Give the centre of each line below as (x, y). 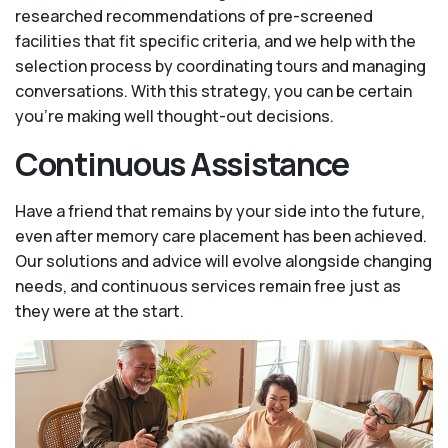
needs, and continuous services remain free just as (208, 286)
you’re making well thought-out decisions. (174, 116)
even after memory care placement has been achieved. (221, 236)
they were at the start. (99, 311)
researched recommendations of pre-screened (194, 16)
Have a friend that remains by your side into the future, (220, 211)
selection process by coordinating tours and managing (220, 66)
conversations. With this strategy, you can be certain (213, 91)
